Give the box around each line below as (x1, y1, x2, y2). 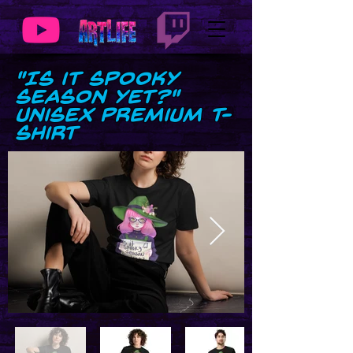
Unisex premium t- (16, 107, 232, 125)
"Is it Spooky (16, 71, 179, 89)
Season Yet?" (16, 89, 180, 107)
